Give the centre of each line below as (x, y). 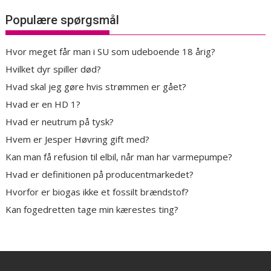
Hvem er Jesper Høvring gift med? (78, 139)
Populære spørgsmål (63, 20)
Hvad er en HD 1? (43, 104)
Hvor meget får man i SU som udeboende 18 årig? (111, 52)
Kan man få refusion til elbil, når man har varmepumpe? (119, 157)
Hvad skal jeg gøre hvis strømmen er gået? (96, 87)
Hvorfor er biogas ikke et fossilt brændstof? (97, 192)
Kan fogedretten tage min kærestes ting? (92, 210)
